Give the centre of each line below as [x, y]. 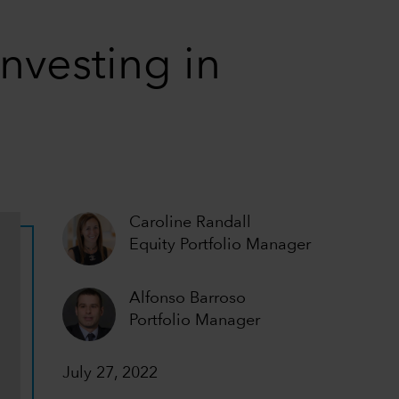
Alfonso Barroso [188, 298]
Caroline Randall [191, 223]
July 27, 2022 [110, 374]
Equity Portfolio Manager [220, 245]
